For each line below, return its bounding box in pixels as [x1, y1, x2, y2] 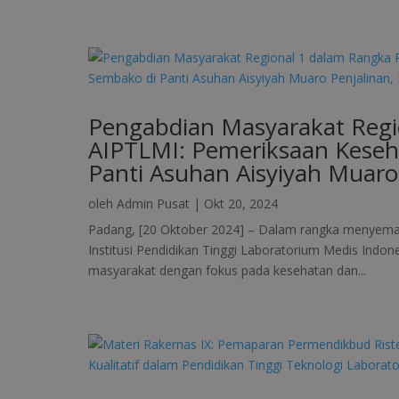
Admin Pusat [116, 195, 190, 213]
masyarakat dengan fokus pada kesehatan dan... [87, 262, 366, 280]
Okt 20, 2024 [203, 195, 278, 213]
